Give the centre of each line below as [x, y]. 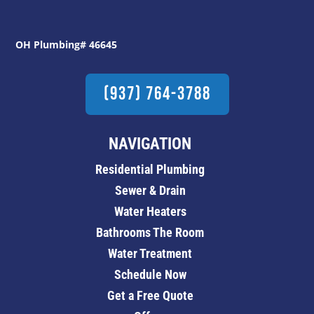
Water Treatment [150, 254]
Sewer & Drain [150, 191]
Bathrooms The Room [150, 233]
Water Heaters [150, 212]
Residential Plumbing [150, 170]
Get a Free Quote [150, 296]
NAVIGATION [150, 144]
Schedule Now [150, 275]
